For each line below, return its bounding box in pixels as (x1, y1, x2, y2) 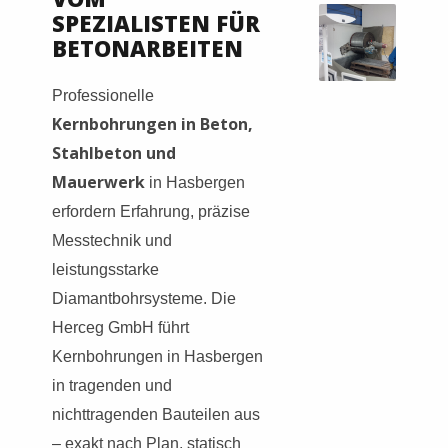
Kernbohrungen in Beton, (52, 112, 253, 135)
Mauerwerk (52, 170, 145, 193)
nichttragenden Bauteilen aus (52, 405, 260, 423)
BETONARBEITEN (52, 32, 243, 63)
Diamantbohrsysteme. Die (52, 289, 236, 307)
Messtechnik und (52, 231, 172, 249)
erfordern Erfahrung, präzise (52, 202, 250, 220)
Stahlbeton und (52, 141, 176, 164)
